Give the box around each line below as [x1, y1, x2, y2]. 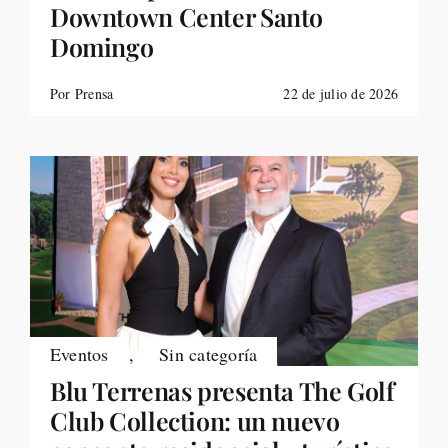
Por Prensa [49, 84, 114, 103]
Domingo [49, 30, 154, 63]
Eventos [49, 342, 109, 366]
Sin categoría [159, 342, 258, 366]
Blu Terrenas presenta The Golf [49, 374, 395, 407]
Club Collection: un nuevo [49, 404, 340, 437]
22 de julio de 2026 [283, 84, 399, 103]
